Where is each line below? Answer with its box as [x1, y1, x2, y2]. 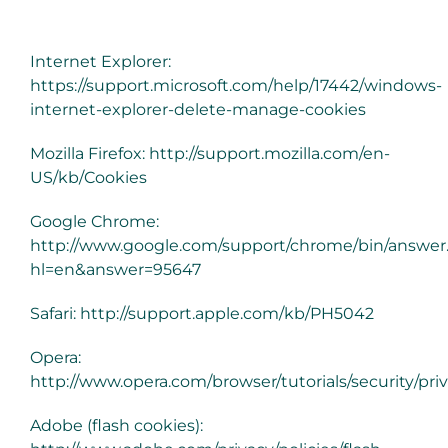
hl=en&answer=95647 [29, 260, 201, 280]
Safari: [29, 304, 80, 324]
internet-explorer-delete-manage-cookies [29, 100, 366, 120]
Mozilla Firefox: [29, 144, 149, 164]
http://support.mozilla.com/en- [148, 144, 390, 164]
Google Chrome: [29, 212, 159, 232]
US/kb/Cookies [29, 168, 147, 188]
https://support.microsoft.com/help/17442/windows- [29, 76, 442, 96]
